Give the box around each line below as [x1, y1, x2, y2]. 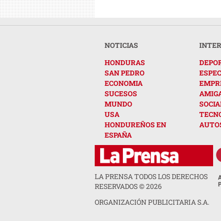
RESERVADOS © [95, 182, 146, 191]
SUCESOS [105, 89, 137, 99]
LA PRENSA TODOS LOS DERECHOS [95, 172, 208, 182]
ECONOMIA [105, 78, 143, 88]
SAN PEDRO [105, 68, 145, 78]
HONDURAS [105, 58, 145, 68]
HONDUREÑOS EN [105, 120, 166, 130]
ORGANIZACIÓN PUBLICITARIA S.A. [95, 197, 209, 207]
